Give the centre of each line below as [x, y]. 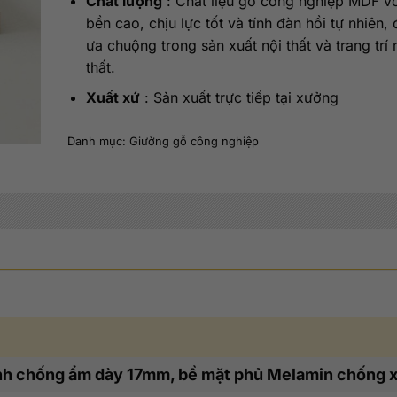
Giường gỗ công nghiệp [194, 142]
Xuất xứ [113, 98]
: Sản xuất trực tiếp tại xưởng [239, 98]
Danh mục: [98, 142]
